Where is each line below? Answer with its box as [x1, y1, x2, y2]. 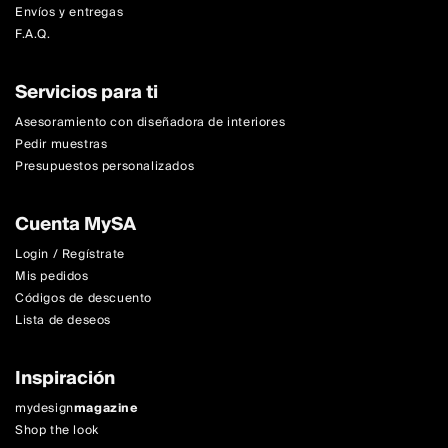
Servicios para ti [15, 77, 158, 109]
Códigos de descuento [15, 288, 152, 310]
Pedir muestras [15, 134, 108, 156]
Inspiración [15, 363, 115, 395]
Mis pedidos [15, 266, 89, 288]
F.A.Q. [15, 24, 51, 46]
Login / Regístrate [15, 244, 125, 266]
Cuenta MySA [15, 209, 136, 241]
